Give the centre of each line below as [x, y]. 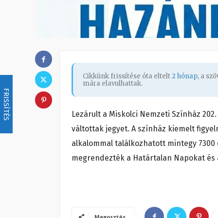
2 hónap [185, 76]
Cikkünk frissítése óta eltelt [127, 76]
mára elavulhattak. [113, 84]
